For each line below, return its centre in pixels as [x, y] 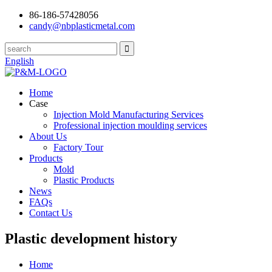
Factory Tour [78, 147]
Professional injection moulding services [130, 125]
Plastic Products [84, 180]
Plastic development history [91, 238]
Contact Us [51, 213]
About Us [48, 136]
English [19, 61]
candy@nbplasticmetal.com [82, 26]
